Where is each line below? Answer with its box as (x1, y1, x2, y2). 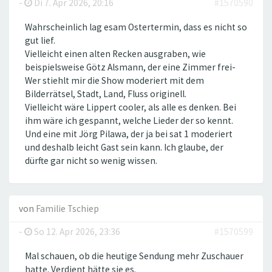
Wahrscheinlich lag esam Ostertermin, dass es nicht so (25, 21, 247, 33)
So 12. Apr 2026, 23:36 (32, 226, 120, 238)
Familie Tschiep (36, 203, 99, 215)
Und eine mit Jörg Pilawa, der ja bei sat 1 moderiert (25, 128, 233, 140)
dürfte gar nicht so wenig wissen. (25, 155, 157, 167)
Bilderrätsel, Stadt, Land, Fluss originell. (25, 88, 186, 100)
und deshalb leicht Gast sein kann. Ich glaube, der (25, 141, 223, 154)
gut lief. (25, 35, 55, 47)
